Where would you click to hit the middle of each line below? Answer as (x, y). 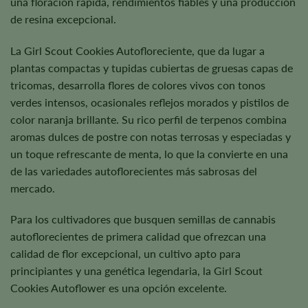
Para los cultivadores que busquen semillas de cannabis (143, 219)
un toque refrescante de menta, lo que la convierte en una (149, 153)
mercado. (33, 188)
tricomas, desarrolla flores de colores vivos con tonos (138, 85)
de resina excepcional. (63, 19)
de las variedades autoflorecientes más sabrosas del (134, 170)
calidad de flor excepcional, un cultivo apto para (125, 254)
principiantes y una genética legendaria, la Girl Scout (136, 271)
